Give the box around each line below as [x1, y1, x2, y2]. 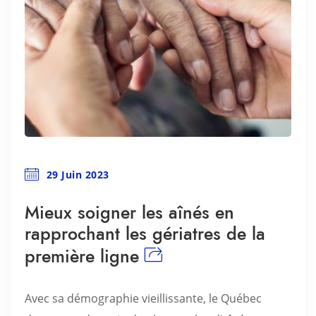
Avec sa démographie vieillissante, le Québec [25, 291, 262, 306]
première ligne [25, 243, 139, 269]
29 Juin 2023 [46, 168, 109, 181]
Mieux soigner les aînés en [25, 200, 234, 225]
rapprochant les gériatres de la [25, 221, 265, 246]
